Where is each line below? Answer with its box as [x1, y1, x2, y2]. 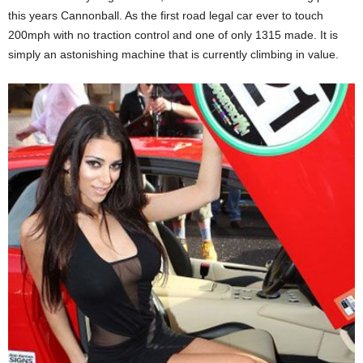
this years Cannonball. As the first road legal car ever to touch [8, 8, 323, 22]
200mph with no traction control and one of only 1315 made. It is [8, 28, 338, 41]
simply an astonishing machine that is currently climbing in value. [8, 47, 339, 61]
